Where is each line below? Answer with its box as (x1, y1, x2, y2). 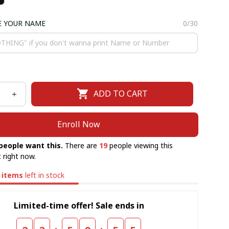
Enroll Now (57, 119, 101, 130)
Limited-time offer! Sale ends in (13, 200, 144, 212)
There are (64, 140, 99, 150)
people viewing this (107, 140, 173, 150)
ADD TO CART (94, 88, 148, 100)
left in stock (23, 170, 65, 180)
